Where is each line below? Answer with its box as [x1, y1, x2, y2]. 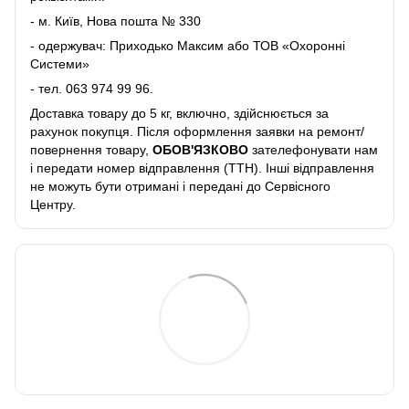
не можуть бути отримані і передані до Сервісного [30, 179, 330, 194]
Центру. [30, 197, 76, 213]
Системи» [30, 57, 89, 72]
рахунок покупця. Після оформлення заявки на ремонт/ [30, 124, 364, 140]
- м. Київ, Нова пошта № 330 [30, 14, 201, 29]
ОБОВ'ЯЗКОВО [152, 142, 248, 158]
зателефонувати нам [248, 142, 378, 158]
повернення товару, [30, 142, 152, 158]
